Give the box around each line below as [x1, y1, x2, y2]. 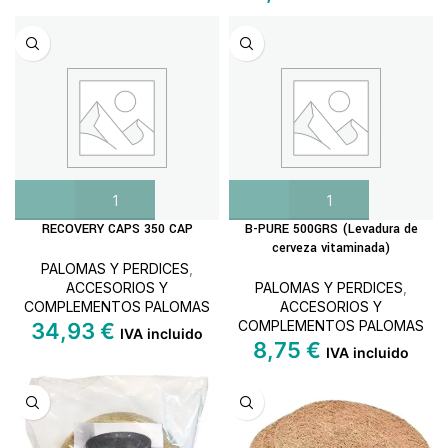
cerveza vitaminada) [272, 239, 390, 257]
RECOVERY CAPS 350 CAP [41, 220, 193, 238]
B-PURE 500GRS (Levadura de [244, 220, 418, 238]
